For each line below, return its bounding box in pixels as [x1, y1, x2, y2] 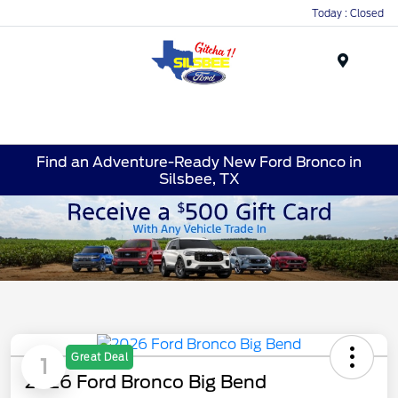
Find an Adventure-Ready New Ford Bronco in [36, 153, 362, 171]
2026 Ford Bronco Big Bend [25, 370, 267, 393]
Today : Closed [312, 6, 384, 20]
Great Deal [71, 350, 128, 363]
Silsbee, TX [158, 170, 240, 187]
